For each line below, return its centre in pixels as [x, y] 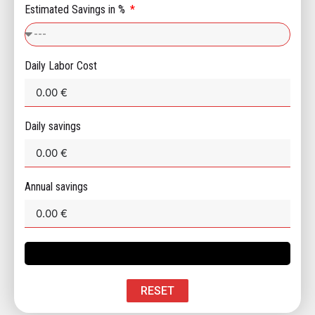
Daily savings [53, 127]
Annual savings [56, 187]
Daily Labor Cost [61, 66]
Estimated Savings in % [76, 10]
